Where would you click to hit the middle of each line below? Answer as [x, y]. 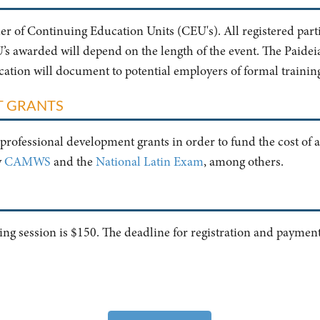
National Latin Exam [149, 162]
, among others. [243, 162]
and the [73, 162]
